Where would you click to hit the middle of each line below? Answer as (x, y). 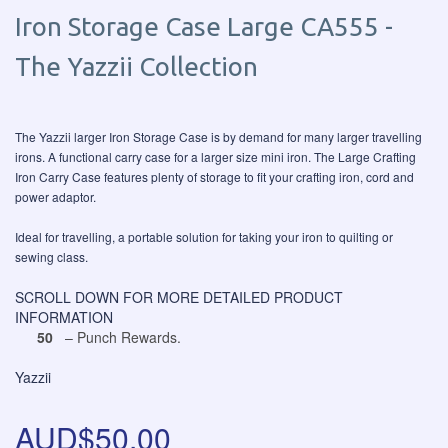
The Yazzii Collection (136, 66)
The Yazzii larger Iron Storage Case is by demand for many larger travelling (218, 136)
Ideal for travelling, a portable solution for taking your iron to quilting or (204, 236)
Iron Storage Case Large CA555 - (204, 26)
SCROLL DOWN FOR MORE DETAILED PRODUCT (179, 297)
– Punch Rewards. (119, 337)
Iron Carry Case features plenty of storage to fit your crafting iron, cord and (214, 176)
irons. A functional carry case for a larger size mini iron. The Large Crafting (215, 156)
